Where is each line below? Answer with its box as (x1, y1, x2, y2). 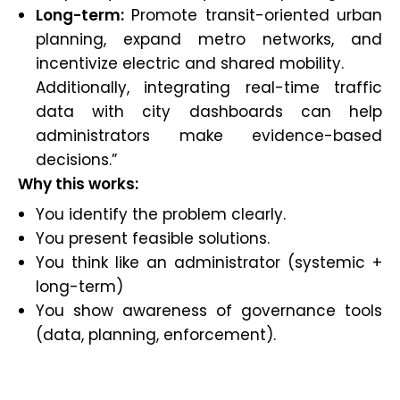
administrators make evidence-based (36, 125, 382, 147)
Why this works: (18, 173, 138, 196)
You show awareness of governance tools (36, 300, 382, 322)
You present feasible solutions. (36, 228, 270, 250)
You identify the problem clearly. (36, 204, 286, 226)
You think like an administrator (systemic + (36, 252, 382, 274)
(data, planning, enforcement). (36, 324, 276, 346)
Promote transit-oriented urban (124, 4, 382, 27)
